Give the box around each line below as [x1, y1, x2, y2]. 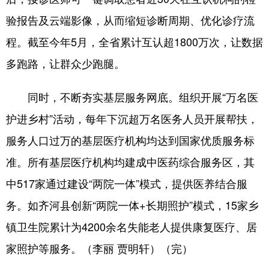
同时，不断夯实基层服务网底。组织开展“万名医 [6, 89, 258, 104]
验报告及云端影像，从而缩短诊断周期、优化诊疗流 [6, 12, 255, 28]
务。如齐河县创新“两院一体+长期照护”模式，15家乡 [6, 197, 259, 213]
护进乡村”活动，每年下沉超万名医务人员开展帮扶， [6, 110, 258, 126]
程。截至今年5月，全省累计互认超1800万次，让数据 [6, 34, 263, 49]
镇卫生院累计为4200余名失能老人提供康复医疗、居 [6, 219, 257, 234]
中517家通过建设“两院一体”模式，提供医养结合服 [6, 175, 247, 191]
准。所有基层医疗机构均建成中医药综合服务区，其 [6, 154, 255, 169]
